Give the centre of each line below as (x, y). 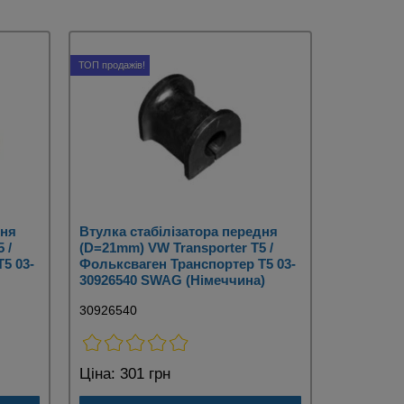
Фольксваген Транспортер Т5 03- (188, 264)
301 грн (143, 374)
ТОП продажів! (112, 65)
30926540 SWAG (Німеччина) (172, 280)
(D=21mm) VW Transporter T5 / (176, 248)
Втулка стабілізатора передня (179, 232)
